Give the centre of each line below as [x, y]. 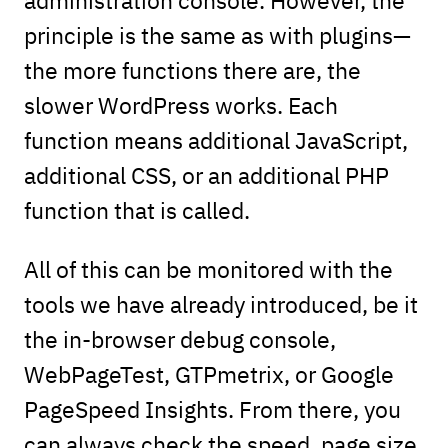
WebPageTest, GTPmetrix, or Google [208, 374]
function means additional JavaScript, [215, 140]
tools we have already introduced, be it [220, 304]
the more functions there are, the [192, 70]
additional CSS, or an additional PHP [206, 175]
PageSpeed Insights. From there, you [212, 409]
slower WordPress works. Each [180, 105]
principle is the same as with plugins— [217, 35]
